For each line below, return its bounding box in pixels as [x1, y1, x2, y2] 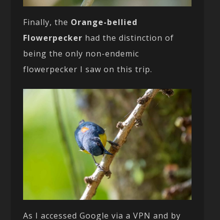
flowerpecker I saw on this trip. [23, 63, 153, 75]
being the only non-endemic [23, 48, 139, 59]
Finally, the [23, 16, 71, 27]
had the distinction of [82, 32, 174, 43]
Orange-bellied [71, 16, 138, 27]
